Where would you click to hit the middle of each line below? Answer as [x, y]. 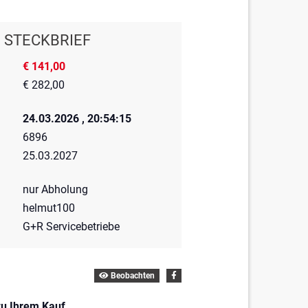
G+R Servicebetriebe [71, 227]
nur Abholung [56, 190]
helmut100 [49, 208]
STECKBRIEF [47, 41]
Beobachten [131, 276]
